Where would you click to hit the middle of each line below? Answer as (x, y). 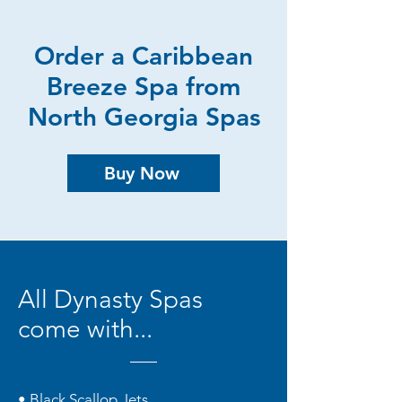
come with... (85, 329)
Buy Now (142, 173)
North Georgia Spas (144, 117)
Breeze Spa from (144, 86)
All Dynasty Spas (110, 299)
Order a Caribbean (144, 56)
